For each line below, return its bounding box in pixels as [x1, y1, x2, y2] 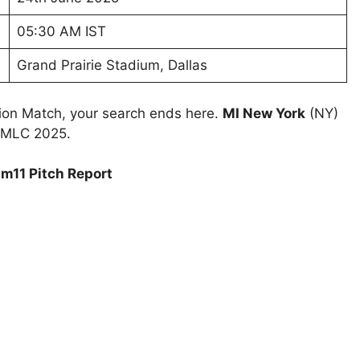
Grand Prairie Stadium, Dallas [16, 57, 207, 74]
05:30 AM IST [16, 23, 106, 40]
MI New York [223, 104, 305, 121]
